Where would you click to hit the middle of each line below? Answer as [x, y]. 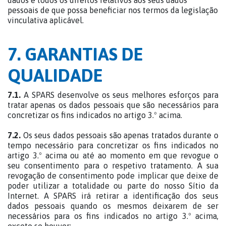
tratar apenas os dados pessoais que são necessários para [113, 105]
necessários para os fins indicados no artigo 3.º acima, [113, 216]
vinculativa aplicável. [46, 20]
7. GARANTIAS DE [75, 54]
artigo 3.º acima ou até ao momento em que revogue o [113, 155]
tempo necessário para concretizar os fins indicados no [113, 145]
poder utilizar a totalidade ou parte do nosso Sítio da [113, 186]
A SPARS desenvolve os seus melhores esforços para [120, 95]
